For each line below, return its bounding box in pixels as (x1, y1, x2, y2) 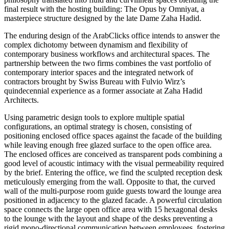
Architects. (4, 96, 39, 105)
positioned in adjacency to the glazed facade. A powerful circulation (4, 196, 222, 205)
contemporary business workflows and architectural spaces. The (4, 50, 210, 59)
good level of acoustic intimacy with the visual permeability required (4, 159, 224, 168)
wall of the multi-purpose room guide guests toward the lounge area (4, 187, 221, 196)
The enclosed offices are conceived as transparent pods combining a (4, 150, 222, 159)
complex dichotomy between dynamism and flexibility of (4, 40, 188, 50)
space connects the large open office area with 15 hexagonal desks (4, 205, 217, 214)
